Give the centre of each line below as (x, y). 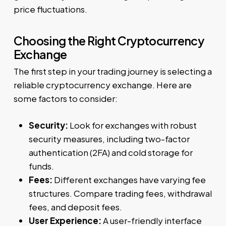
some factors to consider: (65, 99)
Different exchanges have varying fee (129, 179)
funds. (41, 166)
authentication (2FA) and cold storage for (110, 152)
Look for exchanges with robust (132, 125)
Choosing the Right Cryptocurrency (109, 41)
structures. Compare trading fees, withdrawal (120, 193)
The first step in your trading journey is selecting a (112, 71)
